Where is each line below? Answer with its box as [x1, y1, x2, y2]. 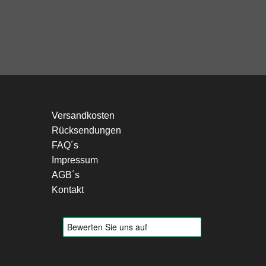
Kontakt [52, 184, 84, 195]
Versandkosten [52, 110, 115, 121]
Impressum [52, 154, 98, 165]
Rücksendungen [52, 125, 121, 135]
